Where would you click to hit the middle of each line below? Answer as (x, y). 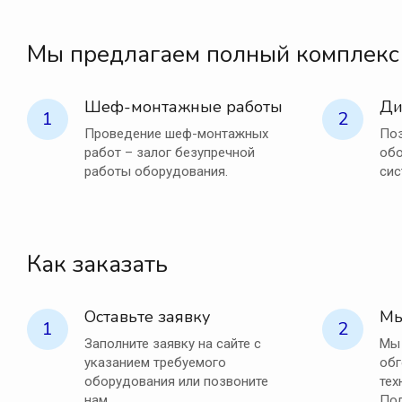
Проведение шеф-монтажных (176, 134)
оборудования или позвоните (176, 382)
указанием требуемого (155, 363)
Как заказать (97, 265)
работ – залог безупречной (170, 153)
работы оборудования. (156, 172)
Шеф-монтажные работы (184, 107)
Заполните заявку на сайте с (173, 344)
